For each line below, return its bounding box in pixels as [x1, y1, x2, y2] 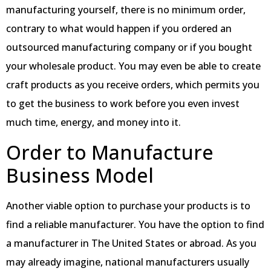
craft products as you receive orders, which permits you [6, 78, 260, 92]
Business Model [6, 162, 154, 188]
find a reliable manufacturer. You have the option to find [6, 217, 264, 231]
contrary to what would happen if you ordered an [6, 22, 232, 36]
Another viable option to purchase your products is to [6, 198, 250, 212]
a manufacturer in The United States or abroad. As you [6, 236, 256, 250]
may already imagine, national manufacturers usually [6, 255, 249, 269]
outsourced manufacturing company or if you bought [6, 41, 252, 54]
